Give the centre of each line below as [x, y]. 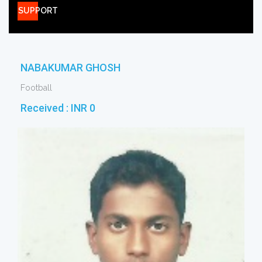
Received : [46, 108]
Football [36, 88]
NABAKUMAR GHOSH [70, 68]
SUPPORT [38, 11]
